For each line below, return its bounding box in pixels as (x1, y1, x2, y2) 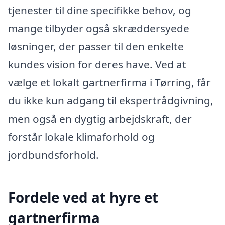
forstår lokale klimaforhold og (8, 130, 155, 144)
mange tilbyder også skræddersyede (8, 21, 189, 36)
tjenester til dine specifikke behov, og (8, 3, 191, 18)
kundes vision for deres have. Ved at (8, 57, 186, 72)
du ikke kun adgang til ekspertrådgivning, (8, 93, 213, 108)
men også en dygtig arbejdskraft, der (8, 111, 192, 126)
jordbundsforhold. (8, 148, 99, 162)
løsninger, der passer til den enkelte (8, 39, 184, 54)
